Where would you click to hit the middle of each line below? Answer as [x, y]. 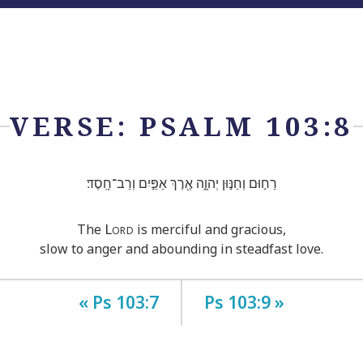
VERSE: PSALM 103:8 [181, 126]
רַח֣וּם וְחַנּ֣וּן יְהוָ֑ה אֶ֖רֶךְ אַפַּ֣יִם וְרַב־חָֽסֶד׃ [181, 183]
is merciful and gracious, [210, 229]
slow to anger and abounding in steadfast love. [181, 248]
